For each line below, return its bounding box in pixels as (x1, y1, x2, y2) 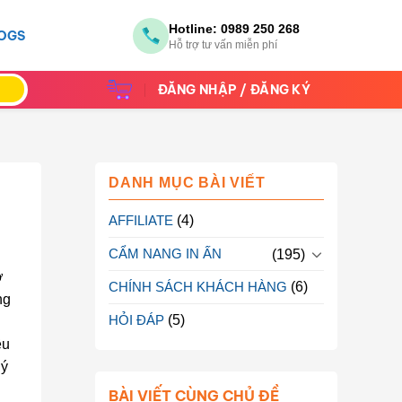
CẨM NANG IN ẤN (109, 246, 222, 261)
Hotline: (169, 22, 221, 36)
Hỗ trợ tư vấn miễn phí (169, 39, 277, 51)
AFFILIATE (109, 213, 173, 228)
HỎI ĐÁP (109, 312, 164, 328)
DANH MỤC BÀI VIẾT (109, 175, 266, 190)
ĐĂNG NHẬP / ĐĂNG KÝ (157, 81, 310, 98)
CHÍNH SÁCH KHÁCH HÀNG (109, 279, 287, 294)
